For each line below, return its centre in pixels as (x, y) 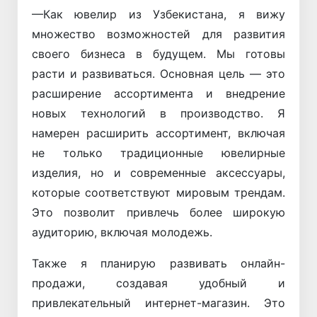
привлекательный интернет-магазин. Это (158, 302)
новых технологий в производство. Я (158, 113)
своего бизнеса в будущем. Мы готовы (158, 53)
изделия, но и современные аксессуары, (158, 172)
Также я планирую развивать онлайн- (158, 263)
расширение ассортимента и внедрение (158, 93)
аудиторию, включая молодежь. (122, 232)
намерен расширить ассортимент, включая (158, 133)
